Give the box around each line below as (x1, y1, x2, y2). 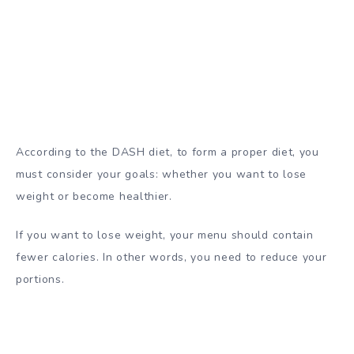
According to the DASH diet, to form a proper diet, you (16, 145, 319, 160)
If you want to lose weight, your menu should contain (16, 228, 314, 243)
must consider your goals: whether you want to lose (16, 167, 307, 183)
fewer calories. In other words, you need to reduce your (16, 250, 327, 265)
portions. (16, 272, 65, 288)
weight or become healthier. (16, 189, 172, 205)
